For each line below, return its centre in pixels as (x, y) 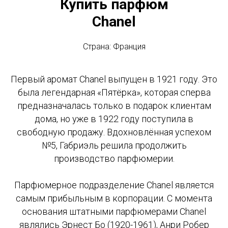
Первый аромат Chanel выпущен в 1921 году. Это (114, 79)
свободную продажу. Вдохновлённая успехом (114, 132)
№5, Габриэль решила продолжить (114, 146)
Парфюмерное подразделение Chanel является (114, 185)
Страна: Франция (114, 47)
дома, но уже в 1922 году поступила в (114, 119)
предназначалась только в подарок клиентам (114, 106)
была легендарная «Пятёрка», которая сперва (114, 93)
